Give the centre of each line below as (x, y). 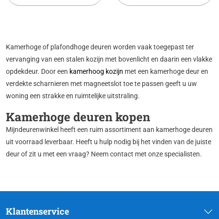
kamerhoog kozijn (96, 72)
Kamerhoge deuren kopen (78, 117)
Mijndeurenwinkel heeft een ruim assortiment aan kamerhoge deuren (109, 130)
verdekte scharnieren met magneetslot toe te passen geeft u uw (101, 84)
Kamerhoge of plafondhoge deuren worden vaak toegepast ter (100, 47)
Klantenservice (37, 211)
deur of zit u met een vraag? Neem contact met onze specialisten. (104, 154)
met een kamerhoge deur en (166, 72)
